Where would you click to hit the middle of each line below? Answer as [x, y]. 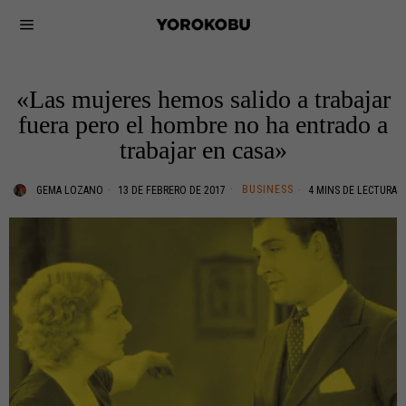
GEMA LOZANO [70, 190]
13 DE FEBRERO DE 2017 [170, 190]
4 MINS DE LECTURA [351, 190]
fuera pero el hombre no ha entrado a [203, 125]
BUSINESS [268, 189]
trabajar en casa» [203, 150]
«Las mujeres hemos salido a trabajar [203, 99]
